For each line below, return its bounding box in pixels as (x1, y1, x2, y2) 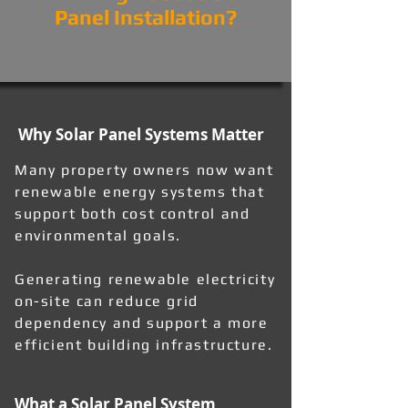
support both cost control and (15, 205, 250, 222)
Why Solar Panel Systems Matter (18, 124, 264, 145)
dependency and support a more (15, 314, 269, 331)
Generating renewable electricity (15, 270, 276, 288)
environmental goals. (15, 227, 182, 244)
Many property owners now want (15, 161, 274, 178)
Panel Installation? (55, 5, 237, 29)
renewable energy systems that (15, 183, 265, 200)
